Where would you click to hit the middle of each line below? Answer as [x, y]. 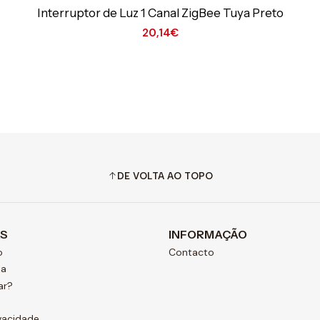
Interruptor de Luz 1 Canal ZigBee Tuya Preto [160, 13]
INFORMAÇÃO [208, 234]
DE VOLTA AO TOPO [165, 175]
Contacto [191, 252]
